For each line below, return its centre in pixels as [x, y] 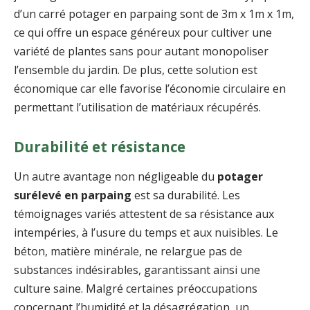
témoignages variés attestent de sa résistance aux [144, 214]
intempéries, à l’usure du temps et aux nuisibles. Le [146, 233]
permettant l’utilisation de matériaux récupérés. [137, 108]
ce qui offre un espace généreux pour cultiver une [143, 33]
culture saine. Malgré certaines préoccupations [136, 289]
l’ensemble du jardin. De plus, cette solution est [136, 70]
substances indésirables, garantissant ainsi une [137, 270]
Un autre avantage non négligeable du [116, 177]
